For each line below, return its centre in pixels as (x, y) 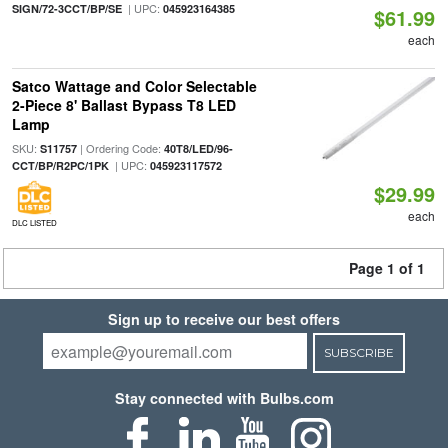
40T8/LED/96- (198, 148)
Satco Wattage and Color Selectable (134, 86)
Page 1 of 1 (387, 268)
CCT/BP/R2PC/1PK (60, 165)
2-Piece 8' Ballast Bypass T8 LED (123, 105)
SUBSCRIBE (358, 352)
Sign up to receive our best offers (224, 319)
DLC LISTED (34, 222)
